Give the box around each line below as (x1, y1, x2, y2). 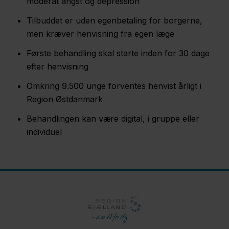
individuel (27, 127, 62, 137)
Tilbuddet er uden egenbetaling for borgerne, (27, 15, 202, 26)
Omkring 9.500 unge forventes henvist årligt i (27, 81, 201, 91)
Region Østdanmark (27, 94, 103, 104)
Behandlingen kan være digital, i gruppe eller (27, 113, 199, 124)
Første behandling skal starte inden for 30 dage (27, 48, 210, 58)
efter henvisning (27, 61, 88, 72)
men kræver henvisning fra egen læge (27, 29, 174, 39)
